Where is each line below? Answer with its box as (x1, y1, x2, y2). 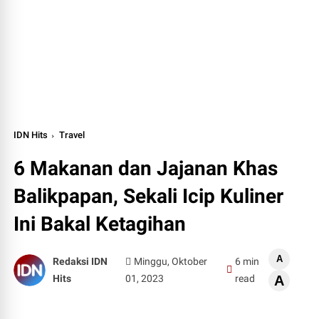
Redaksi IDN (53, 256, 108, 267)
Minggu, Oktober (134, 256, 208, 267)
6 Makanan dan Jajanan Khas (14, 157, 278, 180)
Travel (59, 130, 85, 140)
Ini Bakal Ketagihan (14, 212, 187, 236)
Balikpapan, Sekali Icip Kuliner (14, 184, 284, 208)
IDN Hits (14, 130, 48, 140)
